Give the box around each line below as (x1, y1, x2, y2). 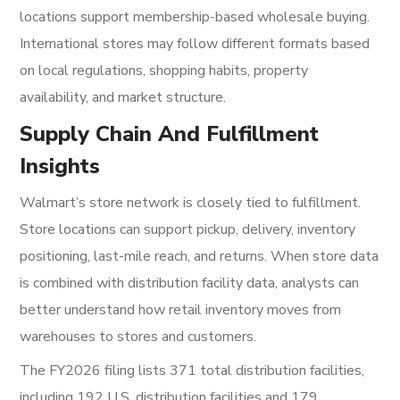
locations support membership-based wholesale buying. (20, 7, 371, 27)
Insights (20, 152, 101, 180)
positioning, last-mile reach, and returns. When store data (20, 246, 379, 266)
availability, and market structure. (20, 87, 227, 107)
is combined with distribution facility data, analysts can (20, 273, 360, 293)
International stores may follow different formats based (20, 34, 371, 54)
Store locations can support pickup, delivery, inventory (20, 220, 356, 239)
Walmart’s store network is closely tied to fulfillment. (20, 193, 362, 212)
